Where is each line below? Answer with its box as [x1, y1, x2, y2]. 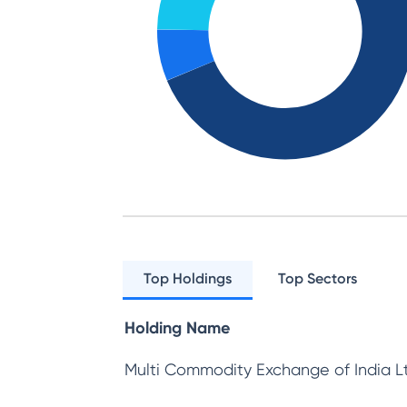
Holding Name [124, 318, 230, 338]
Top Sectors [278, 270, 358, 287]
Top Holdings [144, 270, 233, 287]
